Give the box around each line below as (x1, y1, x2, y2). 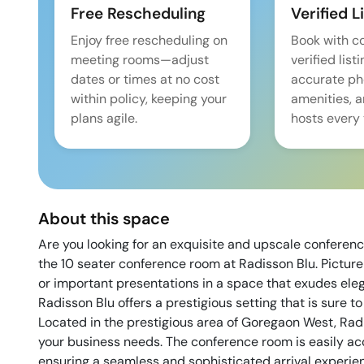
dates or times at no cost (71, 71, 219, 88)
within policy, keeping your (71, 90, 227, 107)
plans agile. (71, 110, 137, 127)
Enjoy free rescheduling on (71, 32, 227, 49)
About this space (38, 208, 170, 229)
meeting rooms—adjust (71, 51, 209, 68)
